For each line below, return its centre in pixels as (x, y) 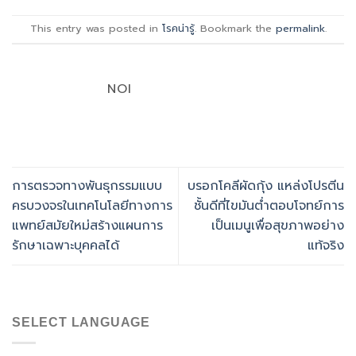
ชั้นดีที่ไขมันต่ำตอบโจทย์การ (269, 205)
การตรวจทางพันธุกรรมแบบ (87, 186)
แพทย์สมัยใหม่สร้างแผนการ (87, 225)
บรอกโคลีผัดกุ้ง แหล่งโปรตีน (266, 186)
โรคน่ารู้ (178, 29)
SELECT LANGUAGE (81, 323)
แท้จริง (326, 245)
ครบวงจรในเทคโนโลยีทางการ (92, 205)
